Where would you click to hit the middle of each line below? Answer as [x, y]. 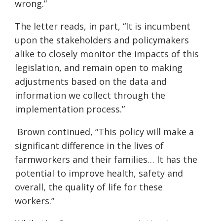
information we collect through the [90, 95]
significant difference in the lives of [89, 146]
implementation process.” [70, 109]
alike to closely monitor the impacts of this [107, 54]
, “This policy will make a [142, 132]
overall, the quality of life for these [89, 187]
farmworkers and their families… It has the [106, 160]
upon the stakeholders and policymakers [102, 40]
